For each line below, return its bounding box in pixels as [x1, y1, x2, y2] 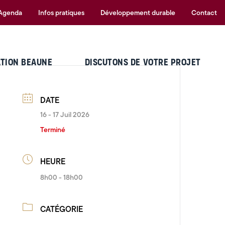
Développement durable [100, 8, 175, 18]
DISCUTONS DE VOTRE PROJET [84, 56, 201, 68]
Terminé [40, 125, 66, 135]
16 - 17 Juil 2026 [40, 109, 90, 120]
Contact [191, 8, 217, 18]
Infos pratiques [38, 8, 84, 18]
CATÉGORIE [40, 203, 83, 215]
